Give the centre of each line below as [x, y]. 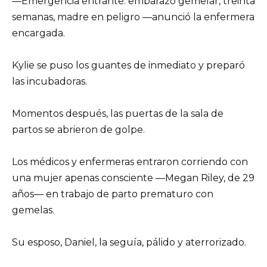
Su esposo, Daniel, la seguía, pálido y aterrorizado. [129, 243]
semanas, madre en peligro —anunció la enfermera [133, 17]
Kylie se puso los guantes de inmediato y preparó [128, 65]
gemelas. [33, 210]
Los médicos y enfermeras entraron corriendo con [130, 162]
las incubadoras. [49, 81]
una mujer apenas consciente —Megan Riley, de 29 [133, 178]
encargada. [38, 33]
